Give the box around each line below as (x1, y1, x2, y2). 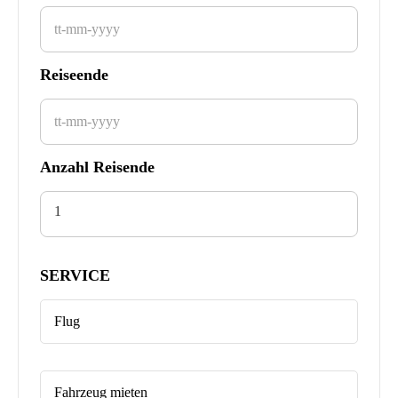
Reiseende (40, 66, 108, 84)
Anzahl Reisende (40, 158, 155, 177)
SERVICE (40, 267, 110, 285)
